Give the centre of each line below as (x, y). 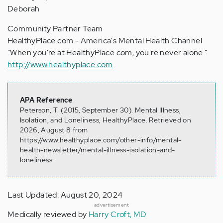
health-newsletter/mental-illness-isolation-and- (98, 150)
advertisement (111, 205)
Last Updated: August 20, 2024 (65, 195)
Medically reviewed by (48, 215)
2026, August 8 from (54, 130)
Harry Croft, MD (117, 215)
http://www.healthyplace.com (60, 65)
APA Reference (46, 100)
